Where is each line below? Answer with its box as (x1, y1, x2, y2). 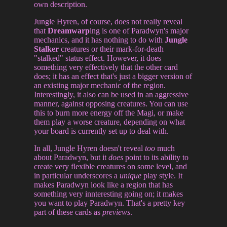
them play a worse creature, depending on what (34, 117, 185, 126)
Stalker (34, 44, 59, 53)
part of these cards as (34, 207, 103, 216)
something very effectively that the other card (34, 62, 178, 71)
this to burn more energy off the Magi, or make (34, 108, 184, 117)
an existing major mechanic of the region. (34, 81, 166, 90)
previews (102, 207, 131, 216)
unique (120, 171, 142, 180)
